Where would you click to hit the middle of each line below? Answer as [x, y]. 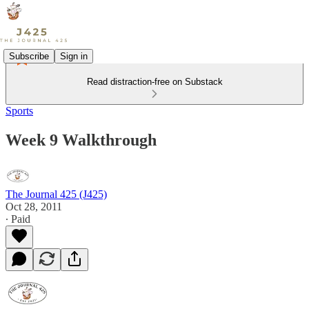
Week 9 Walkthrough [81, 140]
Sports [19, 111]
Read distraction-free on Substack [154, 82]
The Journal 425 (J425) [56, 194]
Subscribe [29, 56]
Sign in [74, 56]
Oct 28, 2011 [34, 206]
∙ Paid [18, 219]
